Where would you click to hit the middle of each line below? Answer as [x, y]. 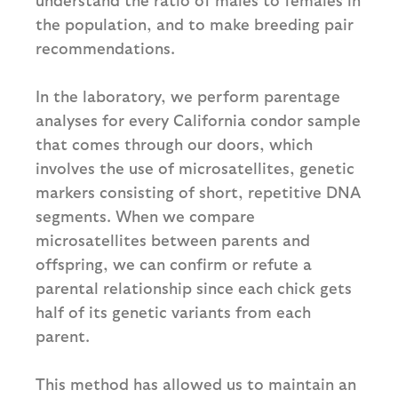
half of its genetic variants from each [173, 312]
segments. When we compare [145, 216]
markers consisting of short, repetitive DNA [198, 192]
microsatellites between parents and [173, 240]
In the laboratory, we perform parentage [188, 96]
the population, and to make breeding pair [195, 24]
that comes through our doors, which [174, 144]
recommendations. [105, 48]
